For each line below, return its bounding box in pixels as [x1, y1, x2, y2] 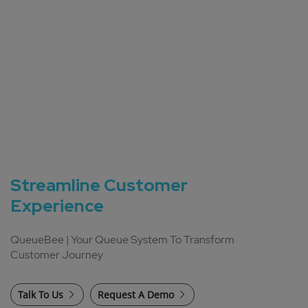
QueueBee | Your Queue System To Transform [10, 232, 234, 247]
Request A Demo [98, 287, 174, 301]
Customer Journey [10, 247, 103, 262]
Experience [10, 194, 104, 217]
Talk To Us [18, 287, 63, 301]
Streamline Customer [10, 173, 188, 197]
